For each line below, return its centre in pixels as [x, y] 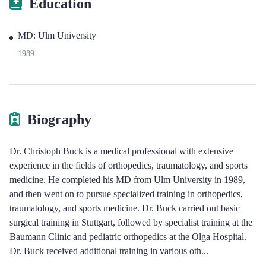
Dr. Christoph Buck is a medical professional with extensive [121, 151]
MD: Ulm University [57, 35]
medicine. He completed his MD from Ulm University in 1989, [127, 180]
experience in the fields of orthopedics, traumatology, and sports [129, 165]
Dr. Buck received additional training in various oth [105, 251]
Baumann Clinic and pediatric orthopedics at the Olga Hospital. [128, 237]
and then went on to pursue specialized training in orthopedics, [126, 194]
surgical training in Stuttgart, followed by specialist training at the [131, 222]
